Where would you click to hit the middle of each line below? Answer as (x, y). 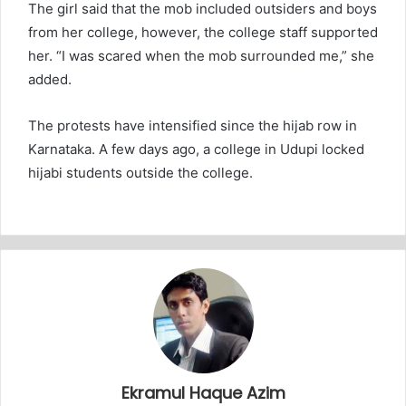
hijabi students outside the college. (140, 173)
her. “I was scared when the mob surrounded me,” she (201, 56)
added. (50, 80)
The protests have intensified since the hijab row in (193, 126)
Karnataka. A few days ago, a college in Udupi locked (196, 150)
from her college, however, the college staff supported (203, 33)
